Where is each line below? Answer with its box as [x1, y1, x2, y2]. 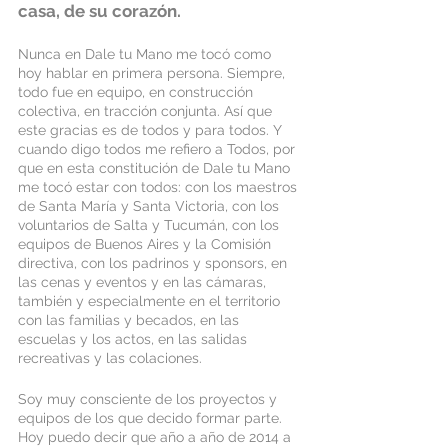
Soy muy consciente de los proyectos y [18, 391, 281, 407]
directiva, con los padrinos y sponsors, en [18, 255, 291, 271]
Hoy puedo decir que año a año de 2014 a [18, 429, 295, 445]
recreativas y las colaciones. [18, 350, 206, 366]
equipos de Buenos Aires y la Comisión [18, 236, 275, 252]
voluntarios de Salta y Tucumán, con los [18, 217, 283, 233]
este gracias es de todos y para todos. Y [18, 122, 285, 138]
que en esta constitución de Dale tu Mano [18, 160, 294, 176]
